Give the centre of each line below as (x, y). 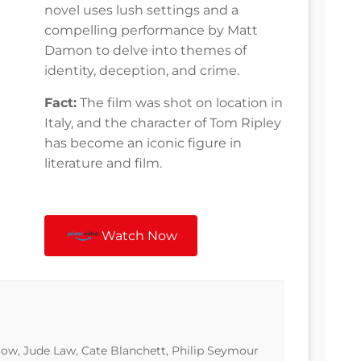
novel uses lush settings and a (141, 10)
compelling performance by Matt (151, 31)
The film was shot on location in (180, 103)
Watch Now (140, 236)
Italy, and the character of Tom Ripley (163, 123)
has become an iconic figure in (143, 143)
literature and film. (103, 164)
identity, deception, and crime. (142, 71)
